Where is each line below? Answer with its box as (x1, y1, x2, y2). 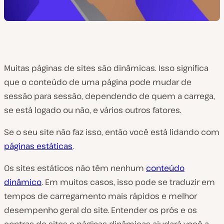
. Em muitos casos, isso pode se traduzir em (41, 176, 215, 187)
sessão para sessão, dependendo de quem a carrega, (4, 90, 215, 101)
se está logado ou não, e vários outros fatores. (4, 104, 181, 115)
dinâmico (4, 176, 41, 187)
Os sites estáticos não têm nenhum (4, 162, 146, 173)
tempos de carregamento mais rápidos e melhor (4, 190, 197, 201)
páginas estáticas (4, 140, 72, 151)
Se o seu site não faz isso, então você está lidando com (4, 126, 219, 137)
